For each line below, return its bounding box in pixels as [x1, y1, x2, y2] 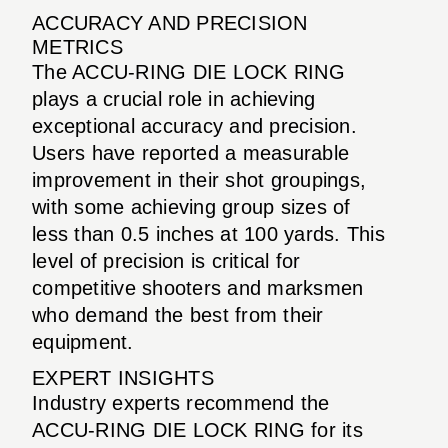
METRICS [32, 35, 123, 58]
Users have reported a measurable [32, 141, 349, 164]
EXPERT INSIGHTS [32, 366, 214, 389]
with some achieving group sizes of [32, 195, 351, 218]
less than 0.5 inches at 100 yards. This [32, 222, 385, 245]
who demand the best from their [32, 303, 324, 326]
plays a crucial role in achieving [32, 87, 316, 110]
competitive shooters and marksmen [32, 276, 364, 299]
